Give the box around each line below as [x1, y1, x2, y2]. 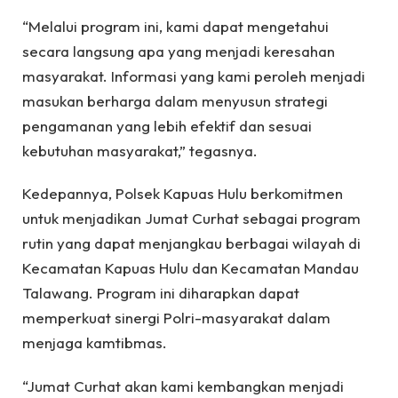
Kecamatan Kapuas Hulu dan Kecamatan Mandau [22, 259, 359, 278]
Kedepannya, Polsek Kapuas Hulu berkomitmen [22, 184, 343, 203]
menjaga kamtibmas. [22, 333, 167, 353]
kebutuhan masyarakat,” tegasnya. [22, 140, 258, 160]
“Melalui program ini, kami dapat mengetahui [22, 16, 329, 36]
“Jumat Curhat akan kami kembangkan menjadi [22, 376, 344, 395]
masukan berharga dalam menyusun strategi [22, 91, 328, 110]
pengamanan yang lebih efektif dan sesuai [22, 115, 312, 135]
